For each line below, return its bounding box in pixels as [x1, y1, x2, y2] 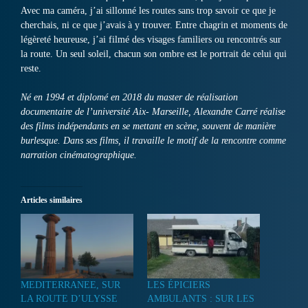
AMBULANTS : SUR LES [147, 294, 254, 305]
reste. [21, 63, 41, 74]
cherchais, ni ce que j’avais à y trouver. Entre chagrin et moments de [21, 20, 287, 31]
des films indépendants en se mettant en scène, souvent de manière [21, 121, 276, 132]
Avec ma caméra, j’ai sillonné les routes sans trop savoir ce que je [21, 5, 276, 16]
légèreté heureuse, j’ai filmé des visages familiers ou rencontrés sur [21, 34, 281, 45]
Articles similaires [21, 195, 82, 206]
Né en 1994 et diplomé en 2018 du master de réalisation [21, 92, 238, 103]
